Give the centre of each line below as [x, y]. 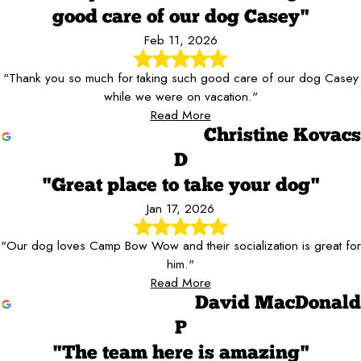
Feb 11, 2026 [180, 40]
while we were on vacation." [180, 96]
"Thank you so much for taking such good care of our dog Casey [180, 77]
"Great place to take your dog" [180, 186]
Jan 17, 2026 [180, 208]
